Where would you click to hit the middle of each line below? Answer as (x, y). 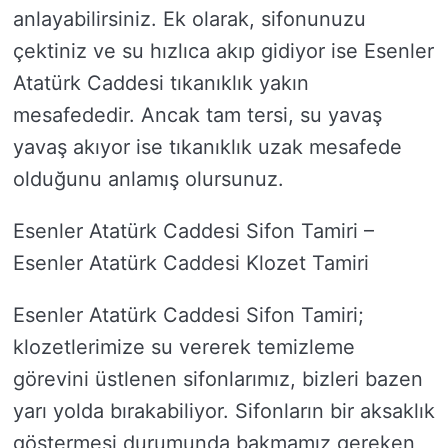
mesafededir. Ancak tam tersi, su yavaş (197, 115)
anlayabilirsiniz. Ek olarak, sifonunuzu (189, 19)
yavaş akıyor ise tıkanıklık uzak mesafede (207, 147)
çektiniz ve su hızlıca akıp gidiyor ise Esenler (223, 51)
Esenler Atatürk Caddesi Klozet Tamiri (191, 263)
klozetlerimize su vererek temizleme (184, 347)
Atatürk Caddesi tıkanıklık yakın (161, 83)
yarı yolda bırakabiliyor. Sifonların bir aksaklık (224, 411)
